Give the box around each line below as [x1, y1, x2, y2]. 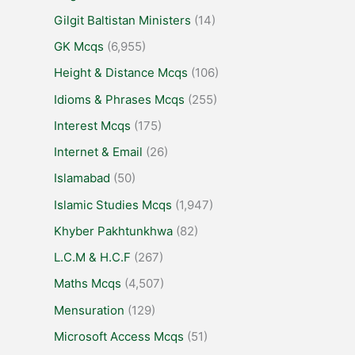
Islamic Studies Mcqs [54, 197, 172, 212]
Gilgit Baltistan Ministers [54, 12, 191, 28]
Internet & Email [54, 144, 143, 160]
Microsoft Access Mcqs [54, 328, 184, 344]
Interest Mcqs [54, 117, 131, 133]
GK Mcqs [54, 39, 104, 55]
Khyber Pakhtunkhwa [54, 223, 173, 239]
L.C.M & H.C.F [54, 250, 131, 265]
